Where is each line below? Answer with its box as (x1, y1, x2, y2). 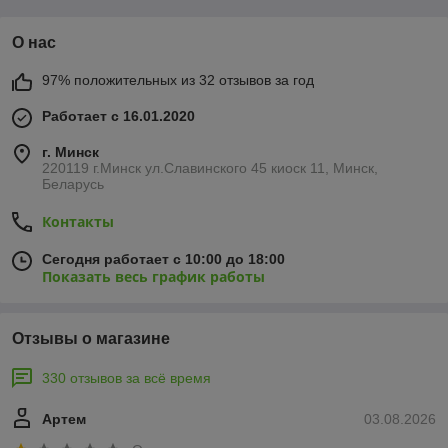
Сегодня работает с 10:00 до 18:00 (42, 251, 285, 267)
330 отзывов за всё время (42, 370, 211, 386)
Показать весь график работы (42, 267, 265, 286)
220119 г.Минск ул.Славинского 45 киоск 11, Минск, (42, 160, 378, 176)
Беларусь (42, 176, 104, 192)
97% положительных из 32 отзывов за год (42, 72, 314, 88)
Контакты (42, 212, 114, 231)
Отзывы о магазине (12, 330, 170, 347)
